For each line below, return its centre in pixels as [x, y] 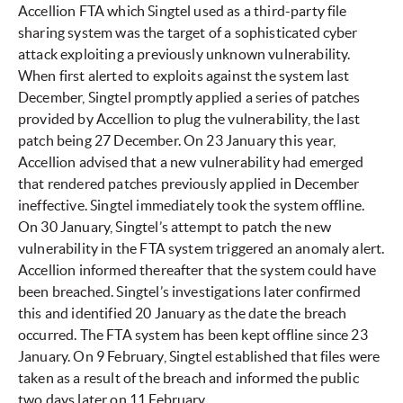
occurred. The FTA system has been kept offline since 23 [193, 335]
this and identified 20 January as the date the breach [183, 313]
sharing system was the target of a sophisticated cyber [188, 33]
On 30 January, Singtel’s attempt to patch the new [175, 227]
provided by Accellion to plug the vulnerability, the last [189, 119]
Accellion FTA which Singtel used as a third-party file [183, 11]
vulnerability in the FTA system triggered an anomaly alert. [201, 249]
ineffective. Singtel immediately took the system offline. [192, 206]
